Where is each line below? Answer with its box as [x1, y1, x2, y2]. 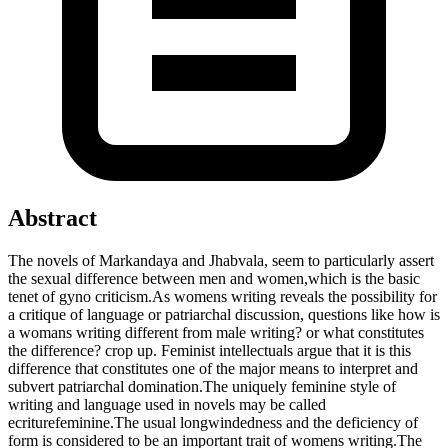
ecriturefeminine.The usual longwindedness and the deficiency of [8, 413, 418, 431]
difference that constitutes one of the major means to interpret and [8, 359, 418, 377]
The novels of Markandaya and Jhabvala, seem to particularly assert [8, 251, 434, 269]
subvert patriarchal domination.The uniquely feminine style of [8, 377, 396, 395]
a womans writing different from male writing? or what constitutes [8, 323, 424, 341]
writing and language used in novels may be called [8, 395, 326, 413]
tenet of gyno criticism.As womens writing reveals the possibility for [8, 287, 437, 305]
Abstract [8, 204, 97, 231]
